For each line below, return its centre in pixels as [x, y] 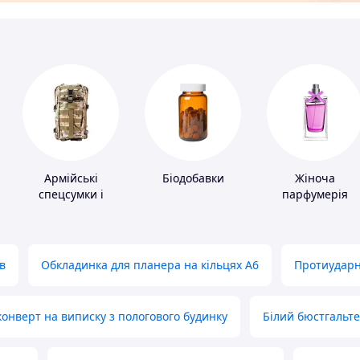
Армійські [71, 178]
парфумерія [315, 194]
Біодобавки [193, 178]
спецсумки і [71, 194]
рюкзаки [71, 211]
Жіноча [315, 178]
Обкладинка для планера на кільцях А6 [150, 265]
